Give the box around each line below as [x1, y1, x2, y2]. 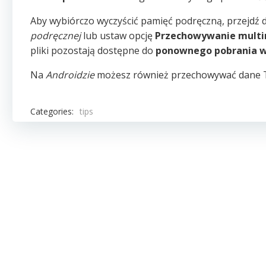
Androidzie [46, 68, 94, 81]
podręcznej [30, 29, 81, 42]
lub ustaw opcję [81, 29, 155, 42]
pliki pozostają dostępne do [30, 44, 156, 57]
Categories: [30, 105, 74, 117]
